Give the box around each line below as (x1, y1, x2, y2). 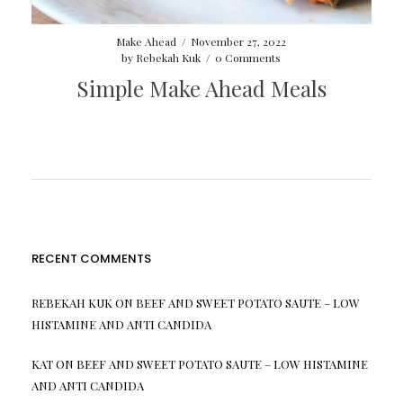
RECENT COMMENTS (31, 250, 151, 268)
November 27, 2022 (191, 34, 287, 49)
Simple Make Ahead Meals (76, 74, 327, 103)
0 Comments (215, 50, 282, 66)
